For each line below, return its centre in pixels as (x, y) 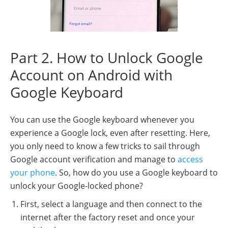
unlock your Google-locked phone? (77, 186)
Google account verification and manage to (94, 159)
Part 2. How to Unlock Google (107, 58)
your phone (33, 173)
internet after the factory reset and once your (108, 217)
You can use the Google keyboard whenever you (102, 120)
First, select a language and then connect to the (111, 204)
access (190, 159)
